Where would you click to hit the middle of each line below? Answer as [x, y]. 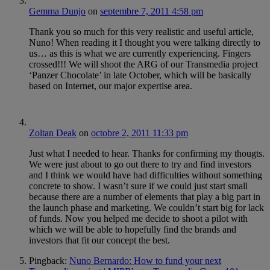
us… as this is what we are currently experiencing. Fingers [140, 53]
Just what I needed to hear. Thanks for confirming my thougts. [147, 153]
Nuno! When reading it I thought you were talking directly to [145, 42]
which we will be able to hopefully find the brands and [133, 229]
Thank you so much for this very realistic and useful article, [141, 31]
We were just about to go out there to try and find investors [140, 164]
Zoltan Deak [53, 133]
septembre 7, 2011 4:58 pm [152, 11]
